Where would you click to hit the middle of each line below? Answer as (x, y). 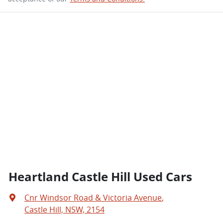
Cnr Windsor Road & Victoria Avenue (93, 197)
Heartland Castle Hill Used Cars (100, 176)
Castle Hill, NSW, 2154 (64, 209)
